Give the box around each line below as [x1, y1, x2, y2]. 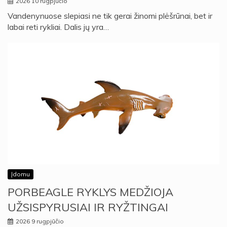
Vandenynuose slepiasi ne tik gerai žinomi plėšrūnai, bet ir [8, 10, 212, 21]
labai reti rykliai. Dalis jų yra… [8, 21, 109, 32]
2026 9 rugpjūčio [16, 217, 64, 225]
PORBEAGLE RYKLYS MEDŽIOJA [8, 185, 173, 200]
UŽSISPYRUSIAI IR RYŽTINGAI [8, 200, 168, 215]
